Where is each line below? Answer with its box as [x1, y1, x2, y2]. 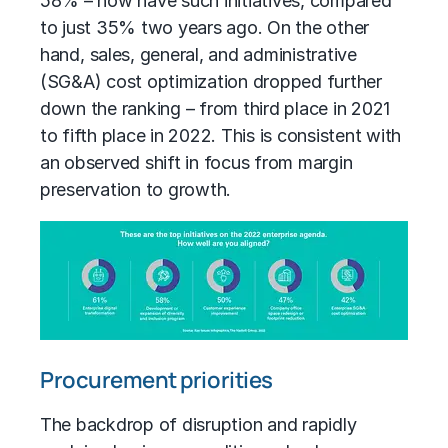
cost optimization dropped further [101, 71, 382, 92]
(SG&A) [40, 71, 102, 92]
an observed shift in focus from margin [40, 152, 353, 173]
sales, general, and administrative [89, 44, 357, 65]
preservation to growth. [40, 179, 232, 200]
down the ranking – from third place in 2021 [40, 98, 391, 119]
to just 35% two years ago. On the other [40, 17, 370, 38]
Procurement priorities [40, 364, 273, 395]
